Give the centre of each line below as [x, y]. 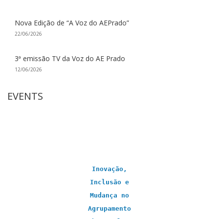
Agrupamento [109, 208]
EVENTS [25, 96]
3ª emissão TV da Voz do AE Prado [70, 58]
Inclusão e [109, 182]
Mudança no [109, 195]
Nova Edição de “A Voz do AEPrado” [72, 22]
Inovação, [109, 169]
